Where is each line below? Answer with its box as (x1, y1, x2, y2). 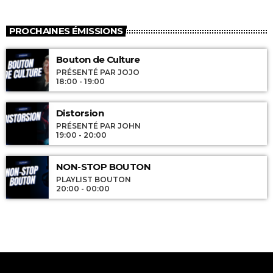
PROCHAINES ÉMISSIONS (9, 25, 123, 37)
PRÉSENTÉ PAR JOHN (56, 121, 141, 130)
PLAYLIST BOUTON (56, 174, 131, 184)
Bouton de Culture (56, 53, 140, 65)
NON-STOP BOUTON (56, 160, 151, 172)
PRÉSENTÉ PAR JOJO (56, 67, 140, 77)
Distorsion (56, 107, 104, 119)
